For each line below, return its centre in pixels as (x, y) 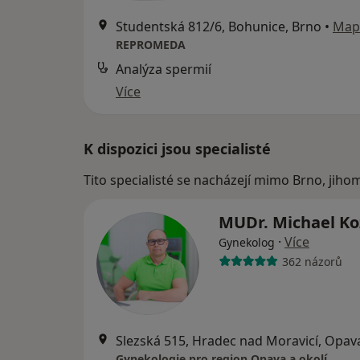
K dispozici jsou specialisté (177, 149)
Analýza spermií (164, 69)
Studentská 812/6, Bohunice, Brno (219, 27)
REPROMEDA (151, 45)
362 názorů (312, 261)
